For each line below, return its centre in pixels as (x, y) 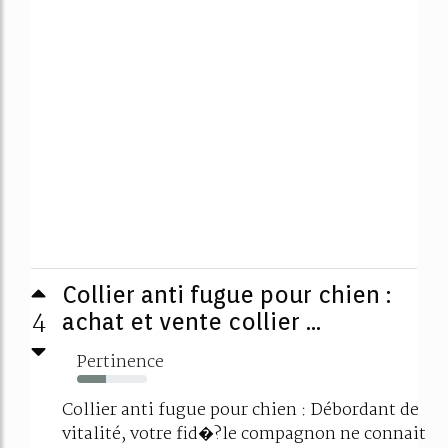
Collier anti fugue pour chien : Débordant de (240, 410)
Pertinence (120, 362)
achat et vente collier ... (191, 321)
